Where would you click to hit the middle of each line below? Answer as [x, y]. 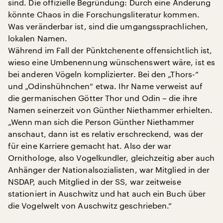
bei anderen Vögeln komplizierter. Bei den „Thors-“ [103, 74]
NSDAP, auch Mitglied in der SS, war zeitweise [95, 181]
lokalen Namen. [38, 38]
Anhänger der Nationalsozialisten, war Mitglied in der [109, 169]
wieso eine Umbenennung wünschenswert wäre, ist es [111, 62]
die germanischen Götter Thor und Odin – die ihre [103, 98]
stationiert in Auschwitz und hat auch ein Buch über [107, 193]
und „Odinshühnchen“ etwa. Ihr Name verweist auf [105, 86]
